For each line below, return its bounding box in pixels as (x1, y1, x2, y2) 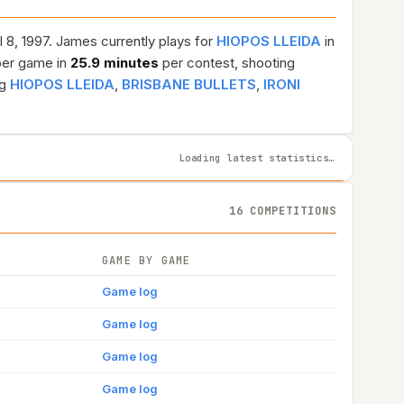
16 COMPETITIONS (228, 203, 336, 218)
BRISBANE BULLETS (122, 76, 256, 93)
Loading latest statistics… (179, 151, 335, 164)
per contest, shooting (159, 54, 295, 71)
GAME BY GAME (102, 253, 191, 268)
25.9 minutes (70, 54, 159, 71)
